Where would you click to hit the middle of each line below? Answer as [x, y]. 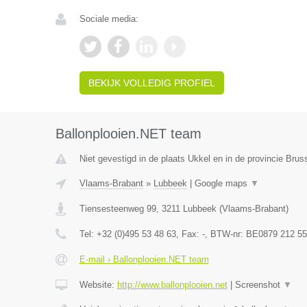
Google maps [222, 184]
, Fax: [189, 234]
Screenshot [259, 285]
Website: [98, 285]
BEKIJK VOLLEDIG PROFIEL [151, 83]
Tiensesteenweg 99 [118, 209]
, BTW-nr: [225, 234]
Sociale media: [109, 19]
